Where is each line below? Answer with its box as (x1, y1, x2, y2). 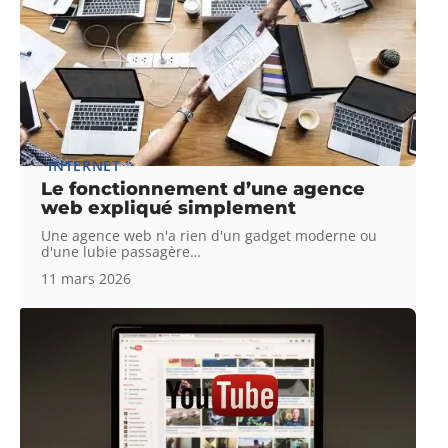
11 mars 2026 (41, 269, 132, 289)
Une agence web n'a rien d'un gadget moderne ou (41, 226, 378, 246)
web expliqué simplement (41, 197, 297, 220)
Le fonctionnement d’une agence (41, 178, 366, 201)
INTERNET (48, 156, 121, 176)
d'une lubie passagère (41, 242, 191, 262)
